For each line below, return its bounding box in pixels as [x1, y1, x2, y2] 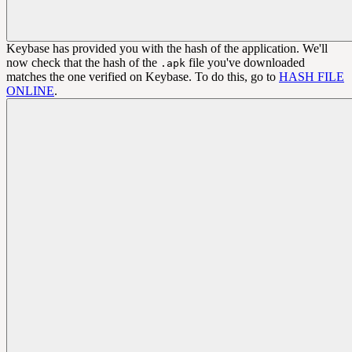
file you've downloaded [185, 56, 305, 70]
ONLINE [6, 84, 54, 98]
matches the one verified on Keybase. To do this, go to [6, 70, 279, 84]
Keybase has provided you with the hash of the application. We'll [6, 42, 328, 56]
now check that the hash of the [6, 56, 160, 70]
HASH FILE [279, 70, 344, 84]
